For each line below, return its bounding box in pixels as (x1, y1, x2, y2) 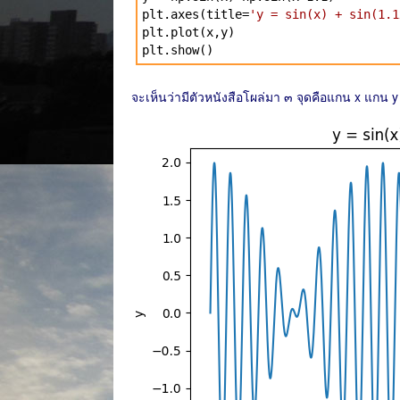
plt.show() (142, 43, 213, 57)
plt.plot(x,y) (142, 25, 235, 39)
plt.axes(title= (142, 7, 249, 21)
